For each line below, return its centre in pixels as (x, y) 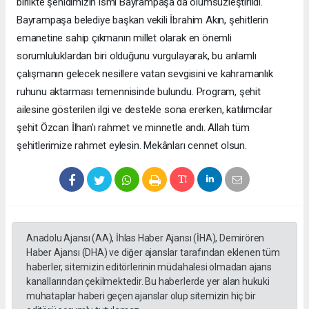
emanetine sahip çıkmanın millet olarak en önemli (124, 38)
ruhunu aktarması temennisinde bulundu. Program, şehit (139, 91)
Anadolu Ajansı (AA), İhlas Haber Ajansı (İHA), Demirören (146, 238)
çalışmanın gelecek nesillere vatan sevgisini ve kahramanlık (145, 73)
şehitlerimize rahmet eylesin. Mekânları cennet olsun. (132, 145)
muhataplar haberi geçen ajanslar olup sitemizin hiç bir (141, 296)
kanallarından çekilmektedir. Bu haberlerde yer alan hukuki (148, 281)
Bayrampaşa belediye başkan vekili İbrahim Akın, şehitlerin (142, 20)
